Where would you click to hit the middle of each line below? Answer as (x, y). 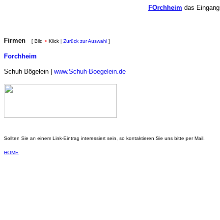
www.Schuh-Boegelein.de (90, 71)
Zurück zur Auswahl (85, 41)
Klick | (55, 41)
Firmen (15, 41)
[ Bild (38, 41)
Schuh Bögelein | (29, 71)
